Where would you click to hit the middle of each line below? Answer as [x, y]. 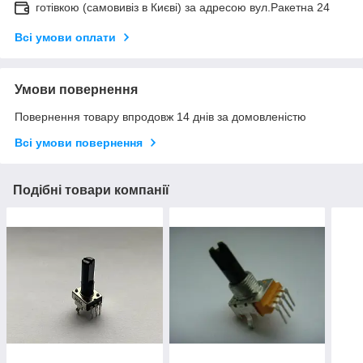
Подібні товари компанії [91, 190]
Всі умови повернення [79, 142]
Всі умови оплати [65, 37]
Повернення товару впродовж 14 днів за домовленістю [160, 116]
